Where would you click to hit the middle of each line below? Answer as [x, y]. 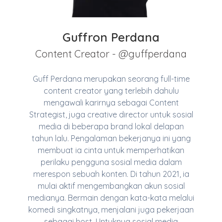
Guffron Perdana [111, 37]
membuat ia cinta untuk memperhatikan [111, 150]
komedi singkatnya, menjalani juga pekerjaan [111, 209]
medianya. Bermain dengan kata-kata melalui [111, 197]
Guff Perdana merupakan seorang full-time [111, 79]
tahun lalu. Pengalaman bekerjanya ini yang [111, 138]
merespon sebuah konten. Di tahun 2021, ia [111, 174]
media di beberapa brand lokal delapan [111, 126]
